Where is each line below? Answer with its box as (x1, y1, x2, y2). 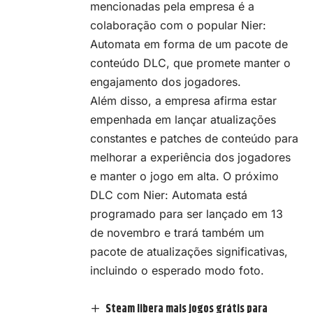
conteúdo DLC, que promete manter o (90, 55, 291, 70)
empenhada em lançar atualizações (90, 112, 276, 126)
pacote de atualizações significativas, (90, 244, 288, 259)
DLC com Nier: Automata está (90, 187, 247, 202)
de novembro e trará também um (90, 225, 264, 240)
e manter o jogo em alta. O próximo (90, 168, 279, 183)
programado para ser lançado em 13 (90, 206, 283, 221)
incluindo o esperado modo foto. (90, 263, 264, 277)
